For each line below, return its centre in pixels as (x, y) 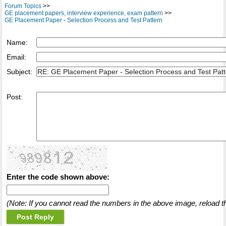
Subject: (19, 72)
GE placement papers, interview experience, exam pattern (83, 13)
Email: (16, 57)
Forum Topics (23, 6)
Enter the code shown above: (58, 177)
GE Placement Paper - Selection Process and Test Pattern (83, 20)
